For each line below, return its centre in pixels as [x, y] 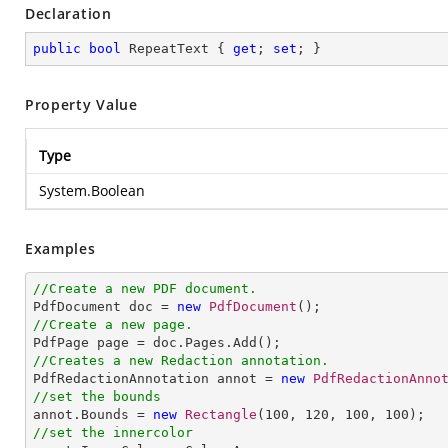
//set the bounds [97, 396]
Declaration [68, 13]
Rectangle [221, 414]
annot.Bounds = [93, 414]
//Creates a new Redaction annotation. [181, 360]
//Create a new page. [113, 324]
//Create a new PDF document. [145, 288]
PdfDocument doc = [105, 306]
